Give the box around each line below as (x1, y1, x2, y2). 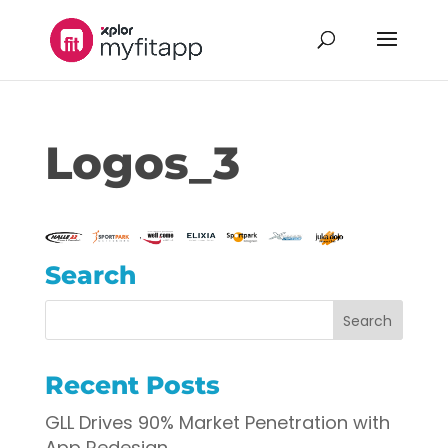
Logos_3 (44, 135, 240, 190)
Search (44, 259, 136, 290)
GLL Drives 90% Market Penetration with (44, 409, 390, 435)
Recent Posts (44, 369, 220, 400)
